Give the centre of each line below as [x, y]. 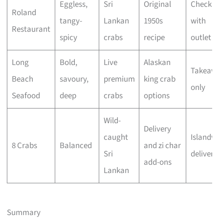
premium [119, 79]
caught [116, 138]
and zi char [162, 146]
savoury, [74, 79]
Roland [24, 13]
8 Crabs [24, 146]
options [156, 96]
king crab [159, 79]
